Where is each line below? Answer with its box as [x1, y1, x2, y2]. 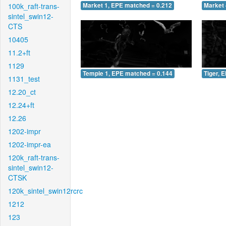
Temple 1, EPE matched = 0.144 [83, 69, 173, 78]
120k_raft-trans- [8, 152, 60, 162]
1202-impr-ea [8, 139, 51, 149]
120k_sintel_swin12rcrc [8, 186, 83, 196]
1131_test [8, 74, 40, 84]
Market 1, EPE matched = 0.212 [83, 1, 172, 10]
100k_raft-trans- [8, 1, 60, 11]
